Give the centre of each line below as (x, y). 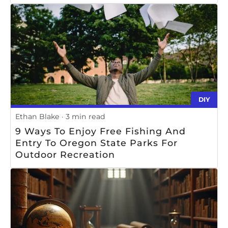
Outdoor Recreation (65, 154)
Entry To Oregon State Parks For (96, 142)
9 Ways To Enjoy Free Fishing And (101, 131)
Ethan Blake (37, 117)
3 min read (85, 117)
